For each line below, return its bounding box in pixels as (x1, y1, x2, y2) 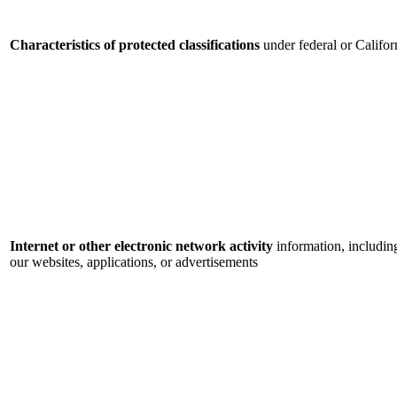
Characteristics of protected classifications (10, 37, 260, 53)
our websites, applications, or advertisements (10, 254, 258, 270)
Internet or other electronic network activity (10, 238, 273, 254)
